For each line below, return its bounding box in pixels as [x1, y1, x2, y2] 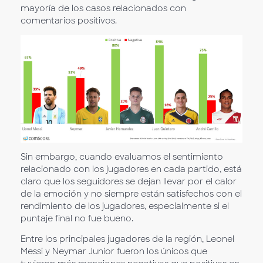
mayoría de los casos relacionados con [21, 3, 186, 14]
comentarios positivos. [21, 15, 117, 26]
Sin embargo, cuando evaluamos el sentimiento [21, 151, 223, 163]
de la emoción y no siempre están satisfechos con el [21, 188, 242, 200]
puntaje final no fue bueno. [21, 213, 133, 224]
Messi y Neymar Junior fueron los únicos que [21, 246, 207, 257]
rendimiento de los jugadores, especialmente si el [21, 201, 229, 212]
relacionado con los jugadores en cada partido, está [21, 164, 242, 175]
